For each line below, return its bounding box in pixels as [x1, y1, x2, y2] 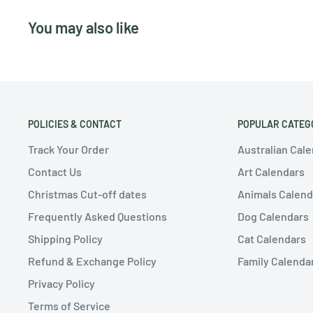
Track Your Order [28, 143, 109, 156]
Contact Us [28, 165, 82, 179]
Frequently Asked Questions [28, 210, 167, 224]
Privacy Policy [28, 277, 95, 291]
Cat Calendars [238, 232, 306, 246]
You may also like [28, 17, 139, 36]
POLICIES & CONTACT [28, 117, 122, 130]
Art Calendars [238, 165, 305, 179]
